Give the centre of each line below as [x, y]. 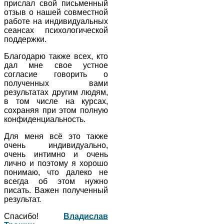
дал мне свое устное [56, 65]
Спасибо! [34, 216]
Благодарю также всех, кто [56, 56]
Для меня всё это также [56, 136]
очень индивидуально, [56, 145]
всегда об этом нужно [56, 181]
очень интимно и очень [56, 154]
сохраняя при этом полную [56, 110]
